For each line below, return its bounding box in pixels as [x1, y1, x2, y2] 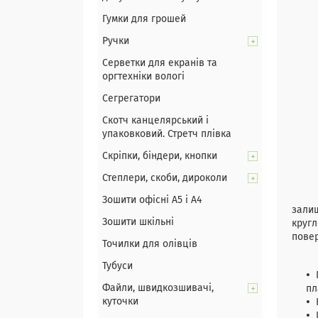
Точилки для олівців [102, 239, 197, 249]
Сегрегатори [102, 94, 160, 104]
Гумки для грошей [102, 14, 186, 24]
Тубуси [102, 261, 133, 271]
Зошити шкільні [102, 217, 174, 227]
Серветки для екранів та [102, 58, 217, 68]
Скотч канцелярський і [102, 116, 209, 126]
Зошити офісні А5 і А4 [102, 195, 202, 205]
